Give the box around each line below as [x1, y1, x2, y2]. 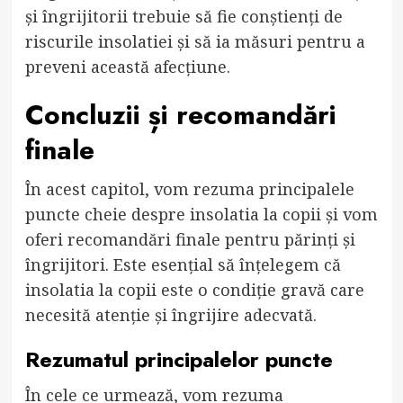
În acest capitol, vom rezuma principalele [24, 177, 354, 200]
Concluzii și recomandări [24, 94, 336, 134]
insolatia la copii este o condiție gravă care [24, 278, 364, 300]
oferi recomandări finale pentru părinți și [24, 228, 355, 250]
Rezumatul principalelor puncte [24, 343, 333, 375]
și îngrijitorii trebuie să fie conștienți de [24, 4, 343, 27]
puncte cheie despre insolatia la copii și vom [24, 202, 378, 225]
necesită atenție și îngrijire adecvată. [24, 303, 317, 326]
